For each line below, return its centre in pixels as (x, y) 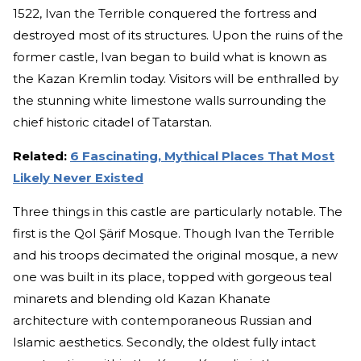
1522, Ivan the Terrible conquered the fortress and (165, 14)
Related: (41, 156)
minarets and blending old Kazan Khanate (142, 299)
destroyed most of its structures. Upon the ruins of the (178, 35)
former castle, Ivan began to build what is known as (170, 57)
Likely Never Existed (78, 178)
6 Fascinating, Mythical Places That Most (202, 156)
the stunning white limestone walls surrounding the (170, 101)
